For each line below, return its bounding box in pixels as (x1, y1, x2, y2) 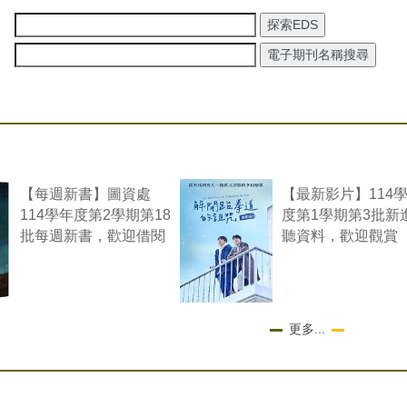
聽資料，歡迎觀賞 (282, 227, 399, 244)
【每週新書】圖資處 (20, 185, 152, 203)
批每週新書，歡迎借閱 (20, 227, 166, 244)
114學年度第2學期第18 (20, 206, 172, 223)
